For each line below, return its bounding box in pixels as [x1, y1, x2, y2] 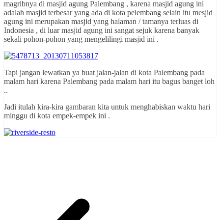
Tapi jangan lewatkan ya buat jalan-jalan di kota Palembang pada [4, 68, 205, 77]
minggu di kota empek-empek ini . [4, 111, 110, 120]
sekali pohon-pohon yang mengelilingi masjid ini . [4, 35, 159, 44]
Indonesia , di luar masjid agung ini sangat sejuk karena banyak [4, 26, 199, 35]
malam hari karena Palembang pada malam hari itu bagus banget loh [4, 77, 215, 86]
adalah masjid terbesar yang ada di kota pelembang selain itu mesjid [4, 8, 213, 17]
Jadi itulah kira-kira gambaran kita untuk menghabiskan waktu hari [4, 103, 210, 111]
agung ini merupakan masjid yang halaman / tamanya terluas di [4, 17, 198, 26]
